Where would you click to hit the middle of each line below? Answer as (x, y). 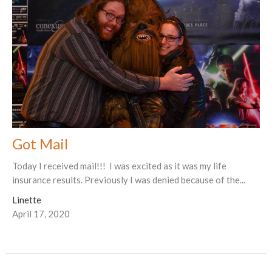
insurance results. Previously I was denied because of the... (129, 179)
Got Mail (40, 143)
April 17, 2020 (41, 213)
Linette (27, 199)
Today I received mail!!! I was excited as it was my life (119, 165)
